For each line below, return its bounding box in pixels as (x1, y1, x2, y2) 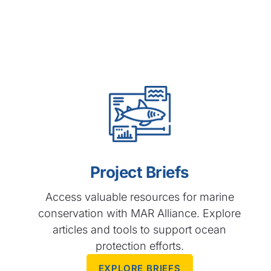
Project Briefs (90, 163, 189, 182)
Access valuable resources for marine (45, 191, 234, 204)
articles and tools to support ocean (53, 223, 227, 237)
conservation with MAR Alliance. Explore (38, 207, 241, 220)
